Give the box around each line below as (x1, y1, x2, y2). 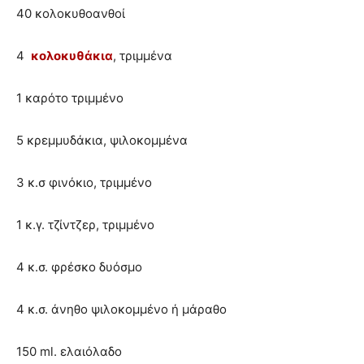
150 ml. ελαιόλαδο (16, 344, 122, 360)
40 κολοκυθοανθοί (16, 6, 125, 22)
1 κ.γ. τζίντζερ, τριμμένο (16, 217, 154, 233)
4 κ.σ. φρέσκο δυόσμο (16, 259, 142, 275)
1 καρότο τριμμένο (16, 90, 123, 106)
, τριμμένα (113, 48, 172, 64)
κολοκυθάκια (31, 48, 113, 64)
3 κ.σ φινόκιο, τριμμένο (16, 175, 152, 191)
